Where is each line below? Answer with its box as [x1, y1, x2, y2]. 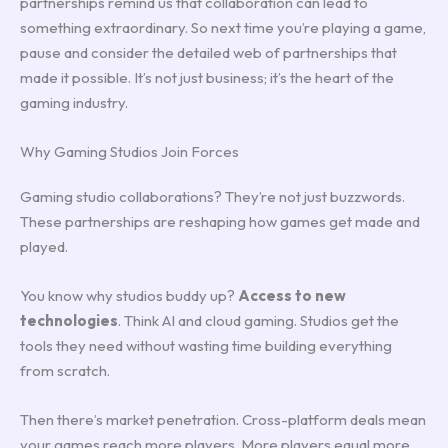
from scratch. [20, 360, 110, 380]
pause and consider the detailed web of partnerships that [20, 42, 397, 62]
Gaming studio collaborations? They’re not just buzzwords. [20, 186, 405, 206]
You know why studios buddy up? [20, 285, 238, 305]
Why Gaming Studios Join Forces [20, 141, 239, 161]
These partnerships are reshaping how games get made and [20, 211, 420, 231]
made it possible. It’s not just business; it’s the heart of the [20, 67, 394, 87]
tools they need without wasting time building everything [20, 335, 392, 355]
